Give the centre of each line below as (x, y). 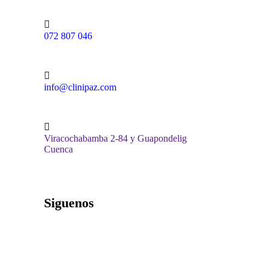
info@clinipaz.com (80, 87)
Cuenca (58, 149)
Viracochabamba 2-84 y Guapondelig (115, 139)
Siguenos (69, 203)
